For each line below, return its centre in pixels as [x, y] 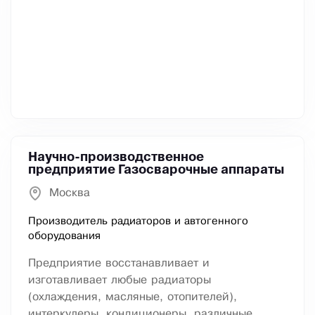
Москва [70, 193]
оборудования [64, 237]
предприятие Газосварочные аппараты [156, 171]
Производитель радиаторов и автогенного [138, 222]
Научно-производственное [116, 158]
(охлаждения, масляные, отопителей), [133, 297]
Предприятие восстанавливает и [119, 264]
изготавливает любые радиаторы [120, 281]
